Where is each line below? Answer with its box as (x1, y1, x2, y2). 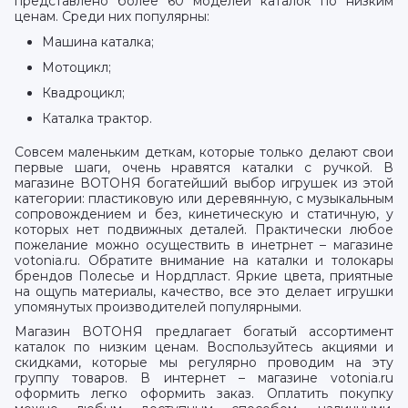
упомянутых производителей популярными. (15, 299, 301, 315)
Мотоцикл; (42, 59, 111, 76)
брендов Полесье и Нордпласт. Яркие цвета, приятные (15, 268, 393, 284)
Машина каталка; (42, 34, 154, 50)
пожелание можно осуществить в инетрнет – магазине (15, 237, 393, 253)
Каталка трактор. (42, 110, 152, 127)
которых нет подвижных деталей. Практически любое (15, 221, 393, 238)
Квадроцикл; (42, 85, 125, 101)
